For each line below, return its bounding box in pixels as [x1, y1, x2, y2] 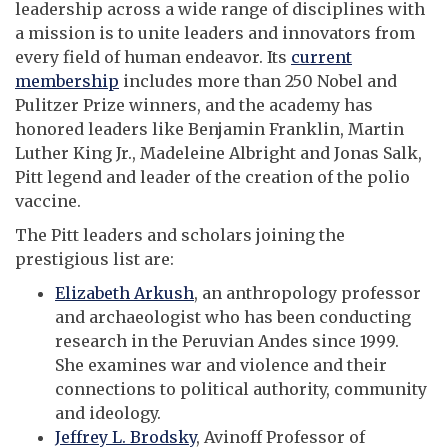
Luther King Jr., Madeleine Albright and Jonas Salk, [15, 143, 422, 164]
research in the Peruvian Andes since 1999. [55, 331, 399, 352]
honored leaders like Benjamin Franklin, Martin [15, 119, 404, 140]
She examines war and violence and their [55, 355, 387, 376]
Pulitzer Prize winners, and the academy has [15, 95, 373, 116]
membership [15, 71, 119, 92]
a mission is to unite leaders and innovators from [15, 23, 415, 44]
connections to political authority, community [55, 379, 427, 400]
